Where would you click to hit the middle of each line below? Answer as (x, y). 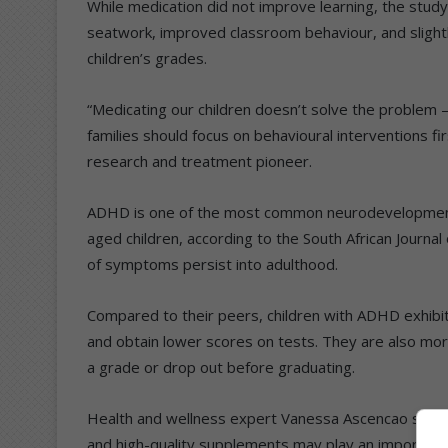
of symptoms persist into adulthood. (212, 263)
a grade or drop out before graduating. (221, 366)
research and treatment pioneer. (199, 160)
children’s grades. (147, 57)
